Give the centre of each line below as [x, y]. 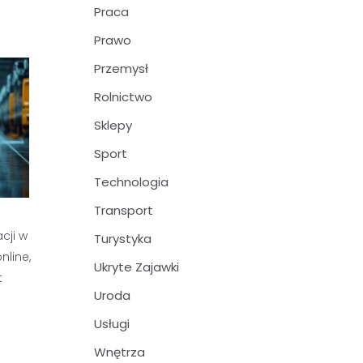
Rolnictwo [123, 97]
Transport [124, 210]
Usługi [112, 324]
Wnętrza [120, 352]
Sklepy [113, 125]
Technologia [131, 182]
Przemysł [121, 68]
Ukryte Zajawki [137, 267]
